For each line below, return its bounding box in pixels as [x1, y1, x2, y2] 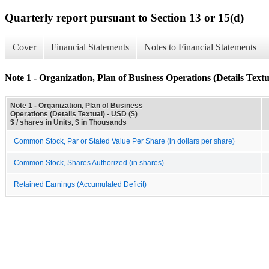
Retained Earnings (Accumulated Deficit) [14, 180, 147, 188]
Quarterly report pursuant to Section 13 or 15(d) [5, 11, 244, 24]
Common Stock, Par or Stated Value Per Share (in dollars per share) [14, 137, 235, 145]
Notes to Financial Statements [144, 42, 256, 53]
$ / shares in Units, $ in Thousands [10, 118, 127, 127]
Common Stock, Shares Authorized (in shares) [14, 159, 164, 166]
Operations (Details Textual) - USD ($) [10, 109, 138, 118]
